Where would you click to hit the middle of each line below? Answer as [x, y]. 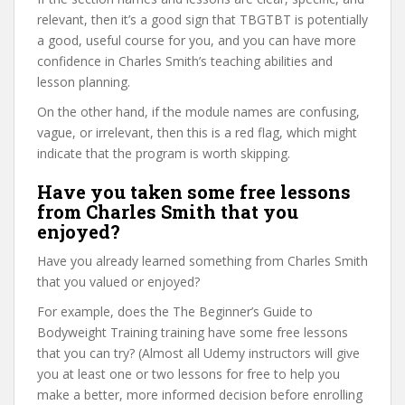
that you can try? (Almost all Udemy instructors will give [198, 353]
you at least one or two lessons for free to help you [188, 374]
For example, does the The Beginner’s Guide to [175, 311]
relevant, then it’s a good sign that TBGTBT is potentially [202, 19]
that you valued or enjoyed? [118, 282]
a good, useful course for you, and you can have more [197, 40]
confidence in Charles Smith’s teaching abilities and [185, 61]
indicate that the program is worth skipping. [164, 153]
